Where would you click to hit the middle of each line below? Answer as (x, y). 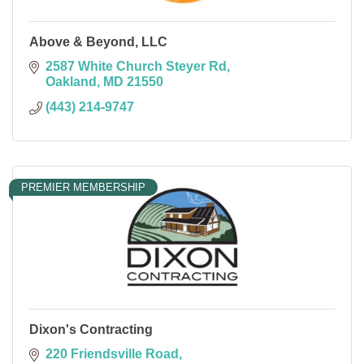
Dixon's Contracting (91, 329)
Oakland (71, 81)
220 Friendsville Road (112, 353)
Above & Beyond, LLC (98, 41)
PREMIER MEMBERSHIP (83, 187)
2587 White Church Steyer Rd (136, 66)
